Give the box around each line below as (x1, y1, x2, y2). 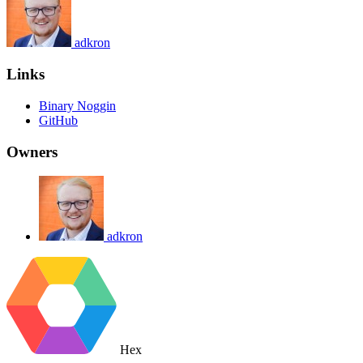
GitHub (39, 113, 78, 127)
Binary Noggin (39, 98, 116, 113)
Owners (6, 143, 58, 160)
